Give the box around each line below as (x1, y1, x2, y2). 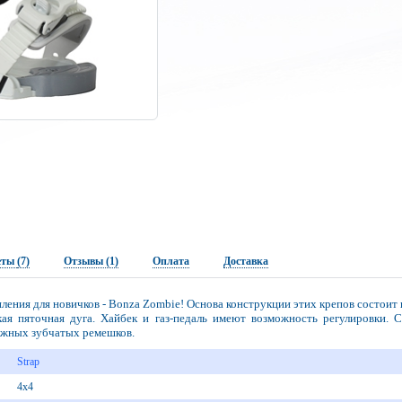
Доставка (223, 255, 268, 267)
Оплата (152, 255, 189, 267)
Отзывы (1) (63, 255, 118, 267)
